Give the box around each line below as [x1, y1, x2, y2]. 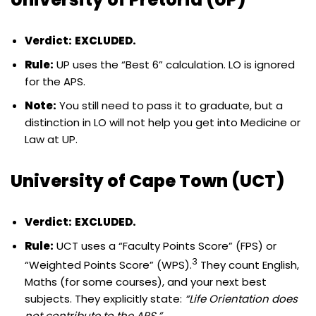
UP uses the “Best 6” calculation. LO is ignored [54, 56, 295, 72]
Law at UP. [25, 131, 78, 147]
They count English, [197, 257, 299, 272]
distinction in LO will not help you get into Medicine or [25, 114, 300, 130]
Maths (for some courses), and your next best [25, 274, 267, 289]
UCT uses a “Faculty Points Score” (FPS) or [54, 238, 276, 253]
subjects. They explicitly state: [25, 291, 185, 306]
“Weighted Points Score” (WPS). [25, 257, 192, 272]
